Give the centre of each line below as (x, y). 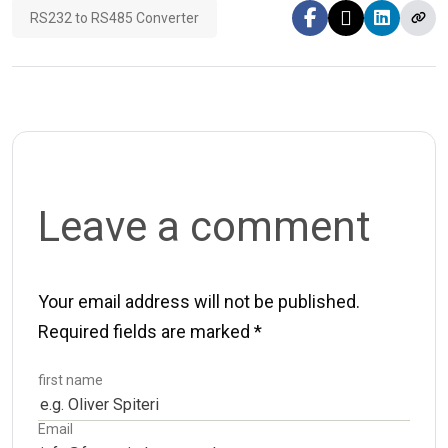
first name (70, 380)
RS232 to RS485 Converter (114, 18)
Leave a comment (204, 226)
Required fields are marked (146, 331)
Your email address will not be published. (199, 301)
